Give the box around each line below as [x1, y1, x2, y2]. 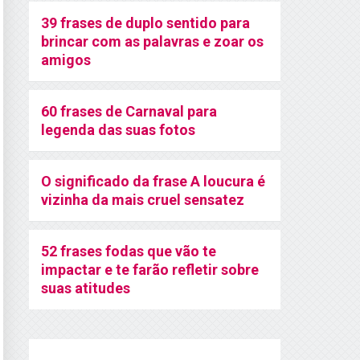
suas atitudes [41, 280, 130, 297]
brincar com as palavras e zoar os [41, 33, 264, 50]
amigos [41, 51, 91, 68]
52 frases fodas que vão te [41, 243, 216, 260]
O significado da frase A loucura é [41, 173, 265, 190]
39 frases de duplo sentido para [41, 14, 250, 31]
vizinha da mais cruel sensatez [41, 191, 244, 208]
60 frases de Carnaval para [41, 103, 217, 120]
